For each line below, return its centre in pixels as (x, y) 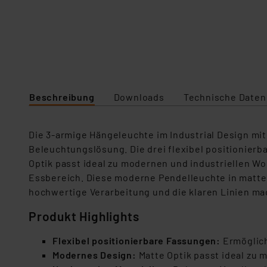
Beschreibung (62, 97)
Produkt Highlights (84, 216)
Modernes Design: (94, 255)
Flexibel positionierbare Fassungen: (136, 240)
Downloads (139, 97)
